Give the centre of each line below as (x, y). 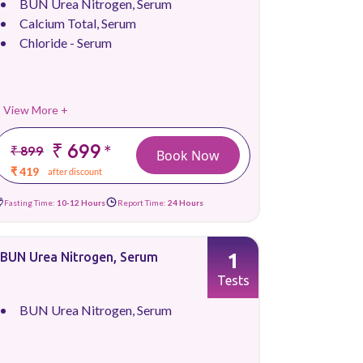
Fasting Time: (30, 202)
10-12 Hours (81, 202)
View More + (36, 110)
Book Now (188, 155)
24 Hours (186, 202)
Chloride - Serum (66, 43)
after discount (75, 171)
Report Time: (143, 202)
